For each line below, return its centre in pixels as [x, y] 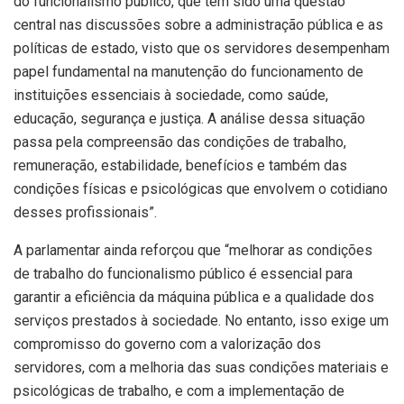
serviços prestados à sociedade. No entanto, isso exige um [201, 320]
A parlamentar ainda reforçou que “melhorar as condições [193, 250]
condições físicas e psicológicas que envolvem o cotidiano [201, 188]
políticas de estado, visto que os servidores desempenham [202, 48]
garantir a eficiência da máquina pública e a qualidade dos [194, 297]
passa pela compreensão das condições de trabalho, [180, 142]
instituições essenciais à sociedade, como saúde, [171, 95]
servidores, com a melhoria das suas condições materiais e [201, 367]
